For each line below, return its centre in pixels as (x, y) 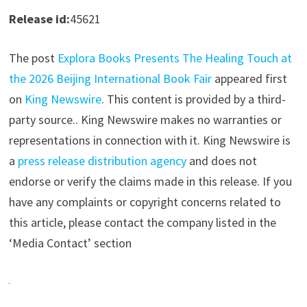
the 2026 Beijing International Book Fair (110, 79)
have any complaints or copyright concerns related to (145, 202)
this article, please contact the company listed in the (142, 223)
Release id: (39, 19)
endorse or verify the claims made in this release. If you (150, 182)
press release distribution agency (102, 161)
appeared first (249, 79)
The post (33, 58)
